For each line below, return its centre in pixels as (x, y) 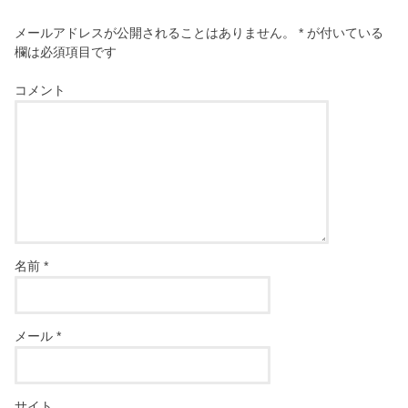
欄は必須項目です (66, 51)
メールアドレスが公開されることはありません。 (155, 32)
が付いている (344, 32)
